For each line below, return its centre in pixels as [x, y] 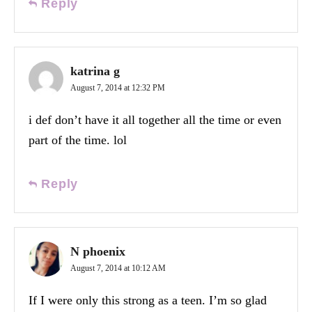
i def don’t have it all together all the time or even [155, 119]
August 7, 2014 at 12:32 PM [118, 87]
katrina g [95, 71]
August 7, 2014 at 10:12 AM [118, 268]
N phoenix [98, 251]
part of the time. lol [78, 140]
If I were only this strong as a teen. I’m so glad [148, 300]
